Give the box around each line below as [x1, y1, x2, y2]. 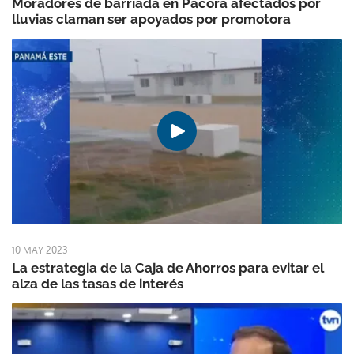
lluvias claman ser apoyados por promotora [12, 10, 291, 27]
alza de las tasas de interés [12, 276, 183, 292]
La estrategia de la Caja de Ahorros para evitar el [12, 260, 324, 276]
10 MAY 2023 [12, 244, 67, 256]
